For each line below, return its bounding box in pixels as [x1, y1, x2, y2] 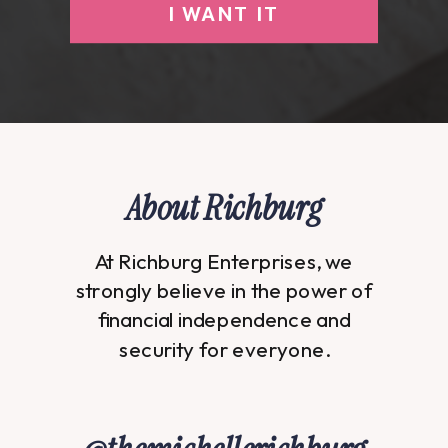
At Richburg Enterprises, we [95, 247, 353, 274]
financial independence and [98, 306, 350, 333]
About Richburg [126, 184, 322, 231]
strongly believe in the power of [75, 276, 373, 304]
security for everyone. [119, 335, 329, 363]
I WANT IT [168, 2, 280, 25]
